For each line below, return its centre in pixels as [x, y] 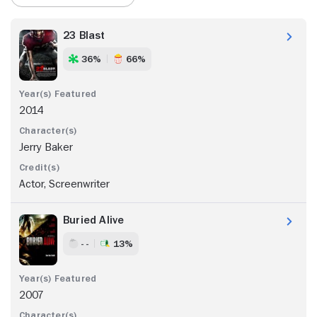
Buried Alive [94, 220]
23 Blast [84, 35]
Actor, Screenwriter [64, 184]
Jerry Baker [46, 147]
